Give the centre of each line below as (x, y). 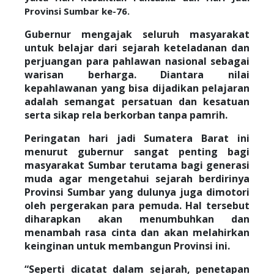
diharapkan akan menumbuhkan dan (137, 219)
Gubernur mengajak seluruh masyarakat (137, 34)
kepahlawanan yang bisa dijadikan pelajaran (137, 88)
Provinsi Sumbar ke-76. (77, 11)
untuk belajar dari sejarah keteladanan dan (137, 48)
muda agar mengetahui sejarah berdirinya (137, 179)
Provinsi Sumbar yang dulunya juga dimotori (137, 192)
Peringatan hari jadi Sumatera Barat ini (137, 138)
